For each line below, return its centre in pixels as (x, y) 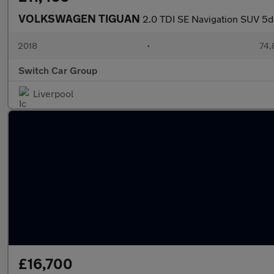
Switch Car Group (58, 70)
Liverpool (53, 93)
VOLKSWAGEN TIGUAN (80, 18)
